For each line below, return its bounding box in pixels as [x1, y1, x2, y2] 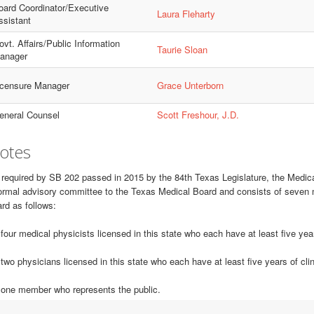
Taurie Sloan [156, 43, 207, 56]
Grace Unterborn [156, 78, 224, 92]
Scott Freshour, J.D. [156, 108, 239, 121]
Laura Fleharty [156, 7, 215, 20]
